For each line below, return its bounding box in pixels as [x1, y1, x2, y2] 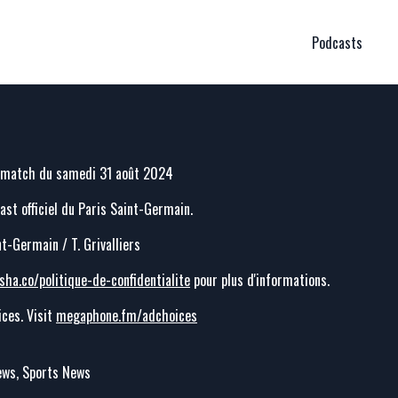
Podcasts [312, 31, 362, 53]
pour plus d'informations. [190, 269, 330, 291]
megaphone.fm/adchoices [56, 305, 197, 326]
